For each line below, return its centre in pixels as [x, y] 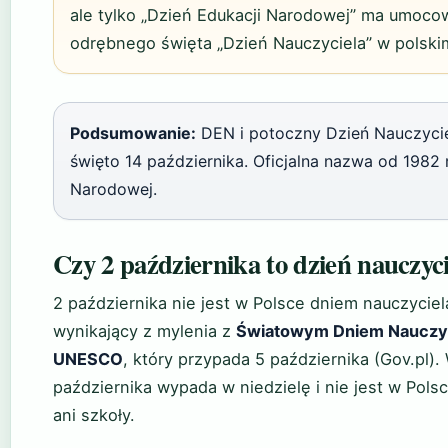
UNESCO [88, 358]
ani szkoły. [94, 414]
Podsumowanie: [133, 132]
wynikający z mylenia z [144, 330]
